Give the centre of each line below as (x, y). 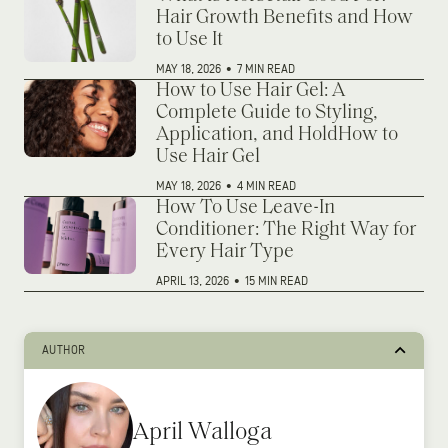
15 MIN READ (276, 281)
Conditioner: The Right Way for (286, 229)
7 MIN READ (266, 69)
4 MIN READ (266, 186)
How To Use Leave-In (245, 207)
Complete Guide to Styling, (267, 112)
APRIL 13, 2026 (194, 281)
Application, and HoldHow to (277, 134)
